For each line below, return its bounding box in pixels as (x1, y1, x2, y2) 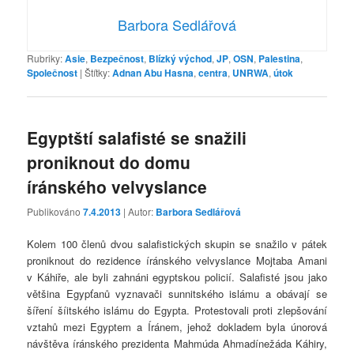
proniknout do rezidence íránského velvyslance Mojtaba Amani (27, 252, 327, 268)
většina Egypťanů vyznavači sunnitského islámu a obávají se (27, 285, 327, 301)
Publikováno (27, 204, 84, 218)
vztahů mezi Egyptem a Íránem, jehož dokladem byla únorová (27, 318, 327, 334)
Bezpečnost (90, 51, 145, 66)
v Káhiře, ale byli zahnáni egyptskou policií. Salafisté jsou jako (27, 269, 327, 284)
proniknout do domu (27, 150, 191, 175)
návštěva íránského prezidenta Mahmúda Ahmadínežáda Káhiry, (27, 335, 327, 351)
